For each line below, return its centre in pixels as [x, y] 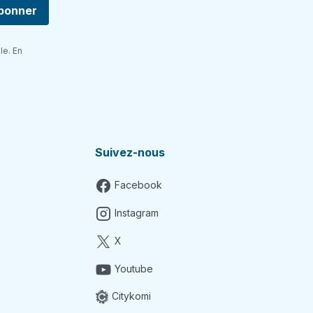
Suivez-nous [130, 152]
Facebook [138, 184]
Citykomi [131, 296]
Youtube [133, 268]
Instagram [136, 212]
